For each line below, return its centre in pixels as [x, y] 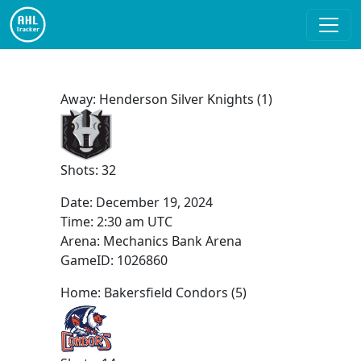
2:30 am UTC [134, 222]
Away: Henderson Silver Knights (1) [166, 99]
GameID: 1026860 [114, 260]
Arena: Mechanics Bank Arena [151, 241]
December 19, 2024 [154, 202]
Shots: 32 [88, 170]
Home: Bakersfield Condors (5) [153, 293]
